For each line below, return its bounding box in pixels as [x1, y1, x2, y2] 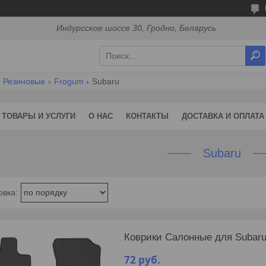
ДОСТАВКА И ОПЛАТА [182, 111, 264, 121]
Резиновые [3, 76, 46, 86]
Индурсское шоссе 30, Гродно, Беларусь [56, 23, 217, 33]
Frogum [53, 76, 84, 86]
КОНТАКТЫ [126, 111, 169, 121]
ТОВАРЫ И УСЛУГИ [2, 111, 75, 121]
